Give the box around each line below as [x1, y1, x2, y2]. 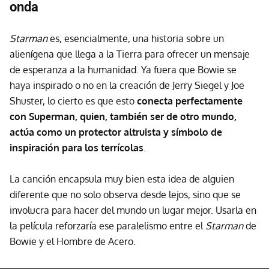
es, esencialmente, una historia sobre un [47, 32, 224, 45]
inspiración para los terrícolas [10, 142, 144, 154]
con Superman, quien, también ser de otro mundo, [10, 110, 237, 123]
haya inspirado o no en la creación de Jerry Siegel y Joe [10, 79, 244, 92]
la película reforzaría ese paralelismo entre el [10, 220, 205, 232]
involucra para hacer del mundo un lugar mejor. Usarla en [10, 204, 256, 217]
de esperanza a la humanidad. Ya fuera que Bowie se [10, 64, 237, 76]
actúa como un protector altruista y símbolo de [10, 126, 222, 139]
